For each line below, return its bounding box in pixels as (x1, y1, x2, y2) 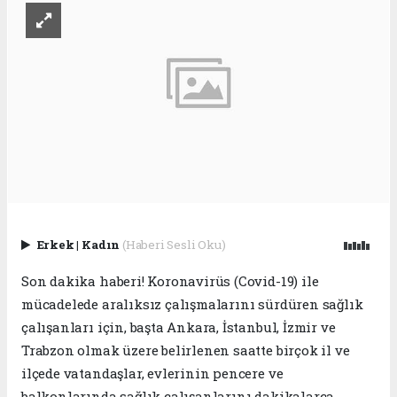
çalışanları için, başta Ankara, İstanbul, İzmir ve (21, 317, 336, 336)
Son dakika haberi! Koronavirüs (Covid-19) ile (21, 271, 319, 290)
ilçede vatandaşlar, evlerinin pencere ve (21, 363, 284, 382)
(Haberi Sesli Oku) (121, 236, 226, 253)
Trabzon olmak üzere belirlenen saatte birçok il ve (21, 340, 350, 359)
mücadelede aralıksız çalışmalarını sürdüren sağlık (21, 294, 363, 313)
